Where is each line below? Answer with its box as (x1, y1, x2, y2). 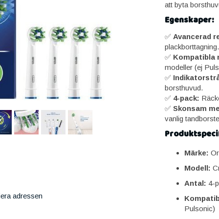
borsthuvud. (164, 84, 203, 92)
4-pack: (173, 94, 199, 102)
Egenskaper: (164, 14, 214, 27)
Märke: (184, 149, 209, 157)
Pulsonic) (184, 204, 215, 213)
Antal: (184, 179, 206, 187)
